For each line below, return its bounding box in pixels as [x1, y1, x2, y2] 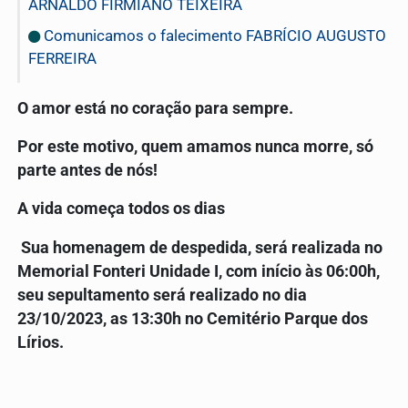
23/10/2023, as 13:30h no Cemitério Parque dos [17, 309, 368, 328]
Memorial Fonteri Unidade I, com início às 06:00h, [17, 261, 380, 280]
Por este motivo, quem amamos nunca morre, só [17, 138, 373, 157]
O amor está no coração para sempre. [17, 98, 293, 117]
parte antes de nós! [17, 161, 158, 180]
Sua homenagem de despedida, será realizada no [21, 238, 386, 257]
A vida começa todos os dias [17, 199, 225, 219]
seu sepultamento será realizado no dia [17, 285, 307, 304]
